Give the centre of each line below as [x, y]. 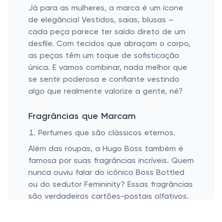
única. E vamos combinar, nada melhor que [108, 68]
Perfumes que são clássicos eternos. [107, 133]
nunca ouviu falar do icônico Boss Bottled [106, 173]
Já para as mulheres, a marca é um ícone [106, 8]
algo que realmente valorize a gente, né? [106, 92]
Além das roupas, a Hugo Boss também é [106, 149]
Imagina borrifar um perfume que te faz [102, 209]
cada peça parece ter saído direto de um [107, 32]
